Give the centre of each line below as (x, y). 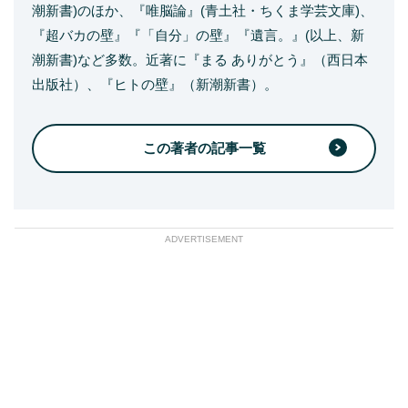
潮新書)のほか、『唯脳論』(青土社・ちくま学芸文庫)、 (203, 10)
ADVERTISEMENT (204, 239)
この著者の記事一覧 (204, 148)
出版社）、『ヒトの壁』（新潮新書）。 (155, 84)
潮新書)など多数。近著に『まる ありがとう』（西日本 (200, 60)
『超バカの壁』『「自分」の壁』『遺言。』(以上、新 (198, 35)
